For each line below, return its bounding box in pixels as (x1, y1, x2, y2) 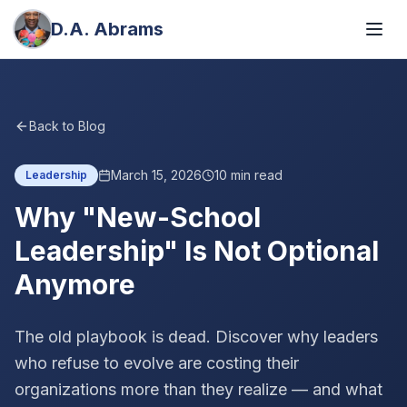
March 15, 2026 (111, 167, 202, 183)
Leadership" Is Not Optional (15, 234, 379, 267)
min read (227, 167, 283, 183)
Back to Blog (29, 118, 105, 134)
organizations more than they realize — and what (15, 380, 382, 399)
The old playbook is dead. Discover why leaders (15, 327, 378, 346)
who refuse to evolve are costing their (15, 353, 299, 372)
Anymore (15, 268, 135, 301)
